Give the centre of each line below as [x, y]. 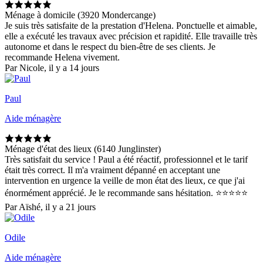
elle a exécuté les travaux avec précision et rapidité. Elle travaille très [131, 36]
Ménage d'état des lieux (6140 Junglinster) [83, 149]
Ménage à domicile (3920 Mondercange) [80, 15]
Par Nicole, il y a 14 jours [52, 68]
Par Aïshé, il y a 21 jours [50, 207]
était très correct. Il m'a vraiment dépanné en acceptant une [112, 170]
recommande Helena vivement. [62, 58]
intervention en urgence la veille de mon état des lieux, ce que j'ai [125, 181]
